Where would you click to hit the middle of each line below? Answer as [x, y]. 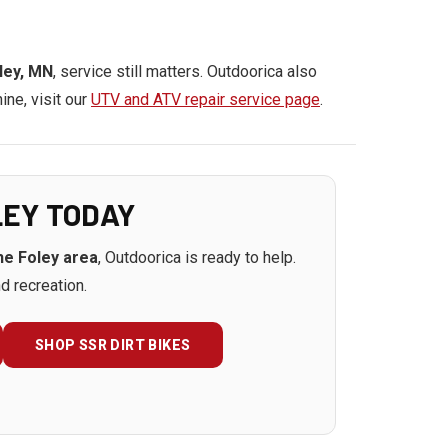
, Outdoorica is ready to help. [197, 257]
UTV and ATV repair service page [205, 99]
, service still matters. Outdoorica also [185, 71]
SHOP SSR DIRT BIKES [112, 345]
